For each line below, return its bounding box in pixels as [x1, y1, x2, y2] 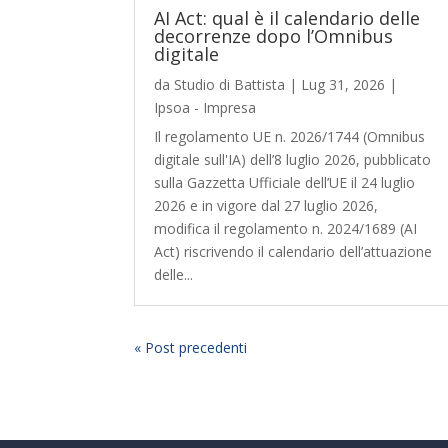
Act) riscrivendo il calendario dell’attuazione [154, 242, 433, 262]
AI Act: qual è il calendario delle [154, 6, 421, 31]
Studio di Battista [174, 75, 286, 95]
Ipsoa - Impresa [154, 98, 257, 118]
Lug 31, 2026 [301, 75, 386, 95]
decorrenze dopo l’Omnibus [154, 24, 394, 49]
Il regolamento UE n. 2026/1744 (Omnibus [154, 127, 426, 147]
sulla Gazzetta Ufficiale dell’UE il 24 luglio [154, 173, 416, 193]
